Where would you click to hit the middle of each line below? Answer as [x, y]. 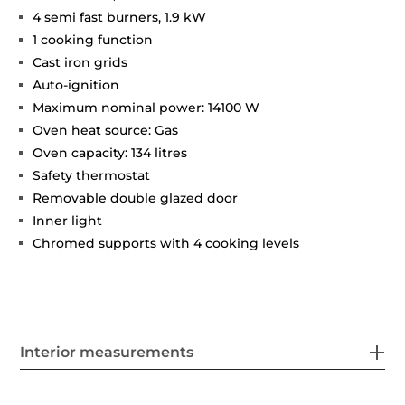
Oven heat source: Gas [106, 130]
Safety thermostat [92, 175]
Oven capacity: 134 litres [110, 152]
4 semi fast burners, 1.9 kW [120, 17]
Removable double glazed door [136, 198]
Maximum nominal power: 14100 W [146, 107]
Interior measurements [107, 352]
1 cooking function [93, 39]
